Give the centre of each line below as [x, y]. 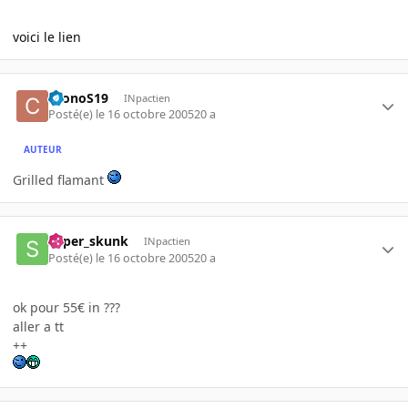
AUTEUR [43, 149]
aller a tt [38, 326]
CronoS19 [79, 97]
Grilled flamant [60, 180]
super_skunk [89, 241]
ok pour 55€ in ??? [66, 307]
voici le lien [47, 36]
